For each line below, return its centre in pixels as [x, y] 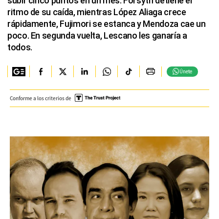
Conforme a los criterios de [41, 98]
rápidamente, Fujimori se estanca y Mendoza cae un [107, 24]
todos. [20, 47]
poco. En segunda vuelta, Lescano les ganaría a [97, 35]
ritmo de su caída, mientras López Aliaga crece [97, 12]
